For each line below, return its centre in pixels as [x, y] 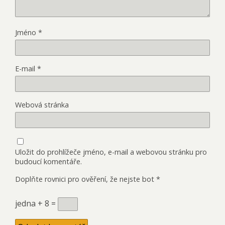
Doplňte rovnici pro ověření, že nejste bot [85, 179]
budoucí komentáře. [48, 161]
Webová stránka [42, 104]
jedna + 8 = [36, 203]
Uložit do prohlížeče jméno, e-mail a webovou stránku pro [111, 152]
